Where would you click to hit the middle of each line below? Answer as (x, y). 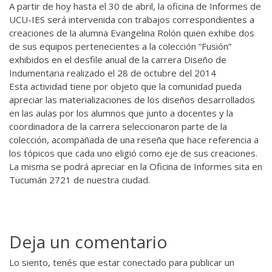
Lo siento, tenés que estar (66, 262)
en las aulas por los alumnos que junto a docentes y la (121, 113)
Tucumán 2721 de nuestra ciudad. (80, 179)
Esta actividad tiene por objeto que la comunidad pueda (125, 86)
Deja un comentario (88, 241)
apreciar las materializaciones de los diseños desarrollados (132, 99)
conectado (144, 262)
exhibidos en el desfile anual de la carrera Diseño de (118, 59)
